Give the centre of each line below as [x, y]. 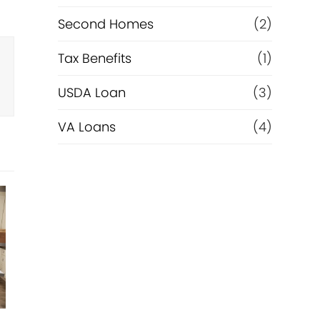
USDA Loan [91, 92]
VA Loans [86, 127]
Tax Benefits [94, 58]
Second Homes [105, 24]
